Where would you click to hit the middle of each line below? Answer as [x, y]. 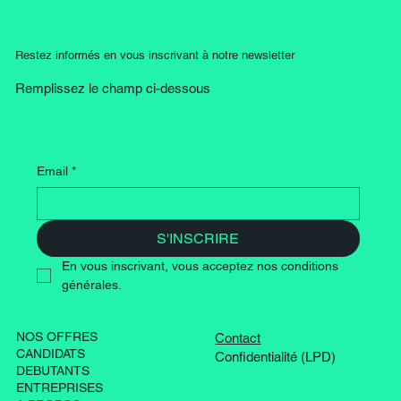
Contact [238, 338]
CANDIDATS [50, 354]
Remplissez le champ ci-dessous [112, 88]
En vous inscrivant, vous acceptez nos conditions [200, 265]
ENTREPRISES [59, 388]
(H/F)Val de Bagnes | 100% [148, 12]
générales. [91, 284]
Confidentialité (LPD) [276, 357]
